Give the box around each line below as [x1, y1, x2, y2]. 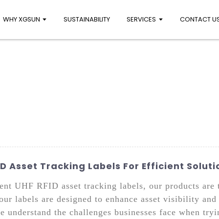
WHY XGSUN [3, 15, 41, 24]
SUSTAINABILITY [64, 15, 110, 24]
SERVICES [127, 15, 156, 24]
